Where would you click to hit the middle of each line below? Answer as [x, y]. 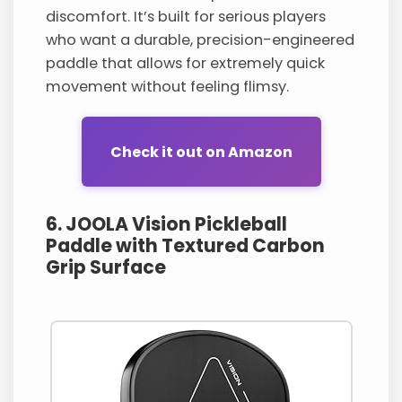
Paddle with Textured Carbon [186, 246]
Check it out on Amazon [201, 152]
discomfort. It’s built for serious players [186, 17]
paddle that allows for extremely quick [186, 64]
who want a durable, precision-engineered [201, 40]
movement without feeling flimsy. [168, 87]
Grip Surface [106, 267]
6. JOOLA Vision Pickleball [167, 224]
